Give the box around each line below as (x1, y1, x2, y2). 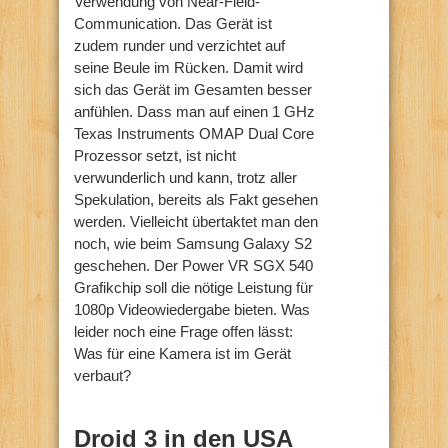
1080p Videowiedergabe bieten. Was (74, 300, 310, 318)
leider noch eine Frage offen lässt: (74, 322, 293, 340)
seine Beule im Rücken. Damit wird (74, 58, 303, 76)
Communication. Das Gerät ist (74, 14, 272, 32)
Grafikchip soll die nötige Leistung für (74, 278, 313, 296)
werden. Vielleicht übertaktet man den (74, 212, 318, 230)
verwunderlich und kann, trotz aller (74, 168, 297, 186)
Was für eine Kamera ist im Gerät (74, 344, 291, 362)
